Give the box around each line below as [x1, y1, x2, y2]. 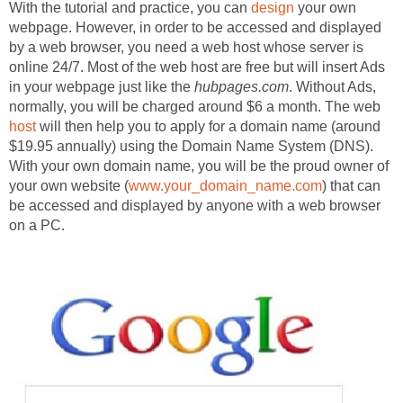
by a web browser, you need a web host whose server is [9, 40, 363, 56]
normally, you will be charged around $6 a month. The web [9, 99, 381, 115]
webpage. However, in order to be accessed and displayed [9, 20, 381, 36]
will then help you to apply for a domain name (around [40, 119, 381, 135]
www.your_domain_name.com [129, 178, 322, 194]
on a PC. [9, 218, 65, 234]
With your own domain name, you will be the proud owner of [9, 158, 389, 175]
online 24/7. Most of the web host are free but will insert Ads [9, 59, 385, 76]
